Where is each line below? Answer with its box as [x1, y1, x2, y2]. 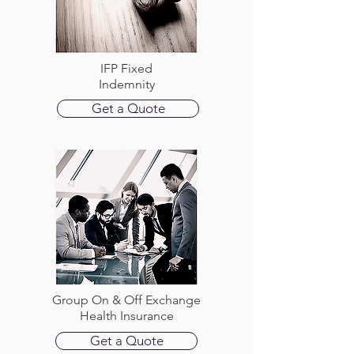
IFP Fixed [100, 61, 153, 76]
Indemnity [98, 77, 155, 92]
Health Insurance [79, 308, 174, 323]
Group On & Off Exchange [52, 292, 201, 307]
